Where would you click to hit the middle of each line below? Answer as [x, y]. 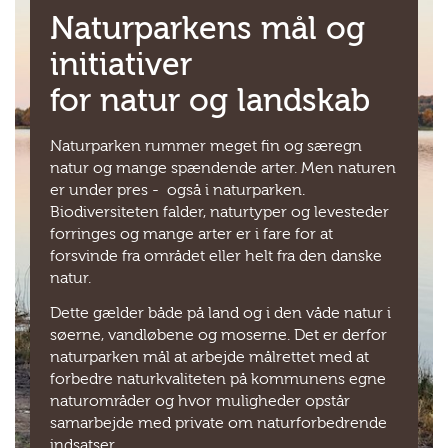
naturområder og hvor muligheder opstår [200, 400]
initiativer [121, 64]
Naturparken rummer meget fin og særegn [206, 145]
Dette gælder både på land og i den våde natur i [220, 312]
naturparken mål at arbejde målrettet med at [209, 356]
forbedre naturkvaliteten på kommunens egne [218, 378]
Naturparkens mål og [207, 28]
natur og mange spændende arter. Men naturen [223, 167]
